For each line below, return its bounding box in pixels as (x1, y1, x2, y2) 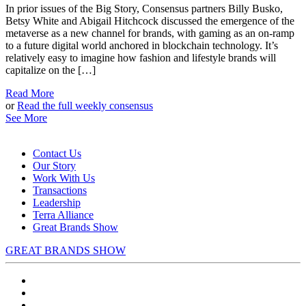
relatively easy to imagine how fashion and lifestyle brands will (5, 52, 276, 64)
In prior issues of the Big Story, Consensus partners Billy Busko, (5, 3, 283, 15)
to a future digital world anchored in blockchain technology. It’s (5, 40, 278, 52)
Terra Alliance (33, 209, 94, 221)
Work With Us (33, 172, 95, 184)
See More (5, 112, 47, 124)
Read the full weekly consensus (17, 100, 153, 112)
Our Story (33, 160, 76, 172)
